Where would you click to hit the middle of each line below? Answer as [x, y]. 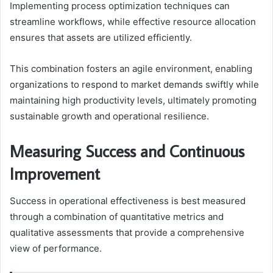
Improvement [55, 174]
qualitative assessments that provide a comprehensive [127, 232]
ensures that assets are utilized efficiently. [101, 38]
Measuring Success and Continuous [127, 151]
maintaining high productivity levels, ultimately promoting [133, 101]
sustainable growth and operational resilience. [109, 116]
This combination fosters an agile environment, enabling [131, 69]
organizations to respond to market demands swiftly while [134, 85]
